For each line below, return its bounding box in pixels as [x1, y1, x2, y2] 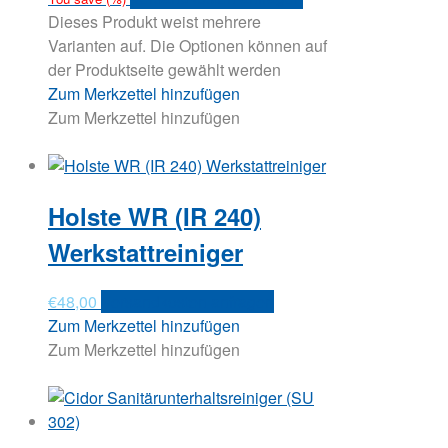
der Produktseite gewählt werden [48, 58, 281, 82]
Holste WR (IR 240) [48, 198, 261, 233]
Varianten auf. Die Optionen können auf [48, 34, 327, 58]
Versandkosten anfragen [101, 289, 274, 313]
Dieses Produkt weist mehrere [48, 10, 261, 34]
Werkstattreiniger [48, 234, 243, 269]
